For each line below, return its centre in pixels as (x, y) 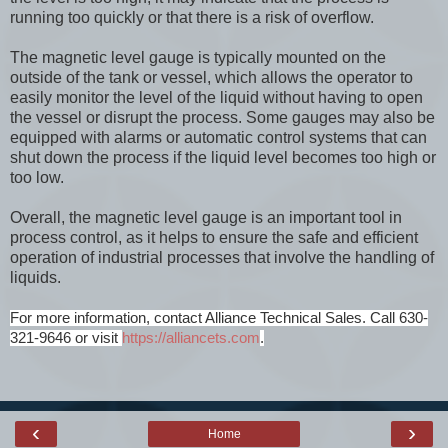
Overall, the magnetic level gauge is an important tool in (206, 217)
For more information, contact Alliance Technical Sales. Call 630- (219, 317)
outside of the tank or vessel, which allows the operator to (211, 77)
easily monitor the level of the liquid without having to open (216, 97)
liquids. (35, 277)
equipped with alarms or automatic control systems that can (218, 137)
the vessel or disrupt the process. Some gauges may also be (222, 117)
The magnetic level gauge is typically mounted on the (198, 57)
